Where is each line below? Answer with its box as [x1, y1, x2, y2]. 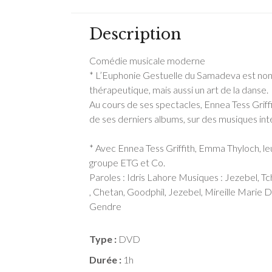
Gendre [89, 200, 121, 212]
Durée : [89, 254, 121, 266]
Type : [89, 233, 117, 245]
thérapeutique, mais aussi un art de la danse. [89, 84, 268, 96]
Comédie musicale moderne [89, 55, 205, 67]
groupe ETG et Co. [89, 157, 165, 169]
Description [89, 25, 181, 44]
